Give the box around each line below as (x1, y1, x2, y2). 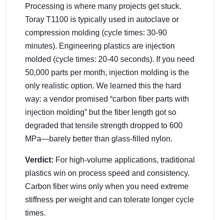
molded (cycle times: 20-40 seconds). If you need (25, 55, 194, 64)
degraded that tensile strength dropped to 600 (25, 121, 183, 130)
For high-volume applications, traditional (54, 156, 195, 165)
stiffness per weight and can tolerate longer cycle (25, 195, 194, 204)
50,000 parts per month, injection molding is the (25, 68, 189, 77)
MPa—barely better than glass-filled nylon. (25, 135, 172, 143)
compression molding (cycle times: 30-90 (25, 28, 167, 37)
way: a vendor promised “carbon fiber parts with (25, 95, 189, 104)
